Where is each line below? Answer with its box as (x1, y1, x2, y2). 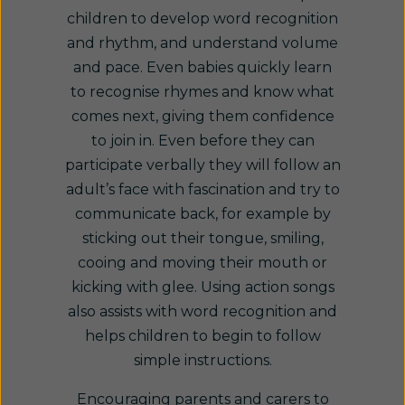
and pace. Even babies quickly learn (73, 59, 332, 76)
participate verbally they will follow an (64, 156, 341, 174)
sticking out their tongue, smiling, (81, 230, 324, 247)
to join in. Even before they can (90, 132, 315, 149)
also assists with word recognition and (68, 303, 337, 320)
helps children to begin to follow (84, 327, 321, 344)
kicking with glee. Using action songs (71, 278, 334, 296)
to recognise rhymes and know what (71, 83, 334, 100)
